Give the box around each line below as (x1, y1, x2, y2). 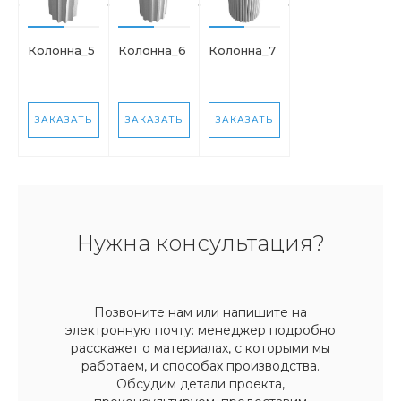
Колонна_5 (28, 42, 95, 57)
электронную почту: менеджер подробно (65, 321, 336, 338)
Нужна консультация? (76, 229, 325, 256)
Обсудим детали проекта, (116, 375, 285, 392)
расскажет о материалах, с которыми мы (71, 339, 330, 356)
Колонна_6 (118, 42, 186, 57)
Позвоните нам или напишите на (94, 303, 307, 320)
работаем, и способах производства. (81, 357, 320, 374)
